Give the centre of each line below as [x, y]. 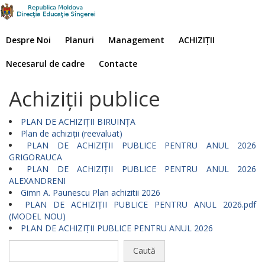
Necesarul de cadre [45, 64]
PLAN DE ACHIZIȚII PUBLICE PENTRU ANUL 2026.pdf [140, 204]
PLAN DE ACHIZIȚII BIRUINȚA [78, 122]
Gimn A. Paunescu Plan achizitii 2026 [91, 193]
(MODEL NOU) [37, 216]
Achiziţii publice [85, 98]
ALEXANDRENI [37, 181]
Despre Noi [28, 40]
